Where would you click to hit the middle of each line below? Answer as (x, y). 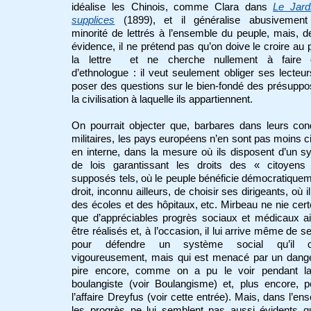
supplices (93, 20)
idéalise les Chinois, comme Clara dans (173, 7)
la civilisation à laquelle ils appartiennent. (162, 100)
